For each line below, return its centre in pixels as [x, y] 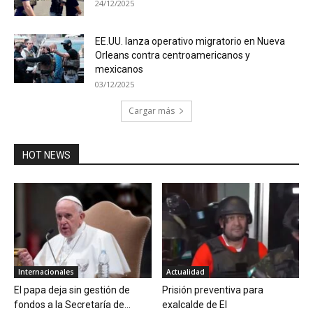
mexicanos [119, 70]
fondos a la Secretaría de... [72, 304]
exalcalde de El [194, 304]
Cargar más [152, 111]
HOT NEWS [46, 155]
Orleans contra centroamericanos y [173, 56]
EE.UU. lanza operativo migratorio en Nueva [190, 42]
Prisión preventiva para [212, 290]
